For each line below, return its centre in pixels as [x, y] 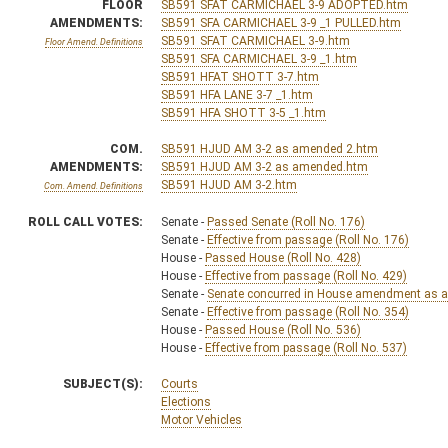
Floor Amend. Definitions [94, 41]
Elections [186, 401]
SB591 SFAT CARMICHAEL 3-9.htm [255, 40]
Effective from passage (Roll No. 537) [306, 347]
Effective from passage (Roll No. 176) [308, 239]
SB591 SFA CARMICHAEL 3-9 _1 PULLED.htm [281, 22]
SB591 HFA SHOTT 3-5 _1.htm [243, 112]
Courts [179, 383]
